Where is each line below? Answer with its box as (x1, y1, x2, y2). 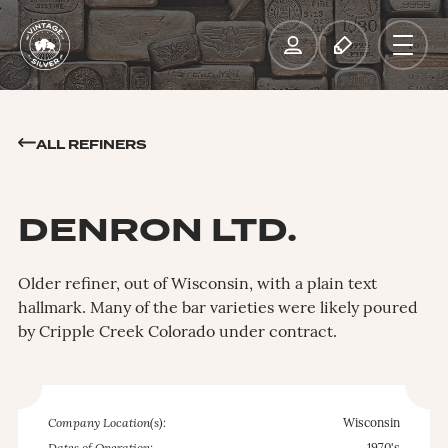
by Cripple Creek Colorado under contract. (17, 325, 337, 341)
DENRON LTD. (17, 206, 297, 254)
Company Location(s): (47, 418, 166, 430)
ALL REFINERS (35, 136, 147, 154)
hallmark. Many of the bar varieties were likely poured (17, 301, 418, 317)
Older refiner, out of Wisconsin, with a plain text (17, 277, 377, 293)
